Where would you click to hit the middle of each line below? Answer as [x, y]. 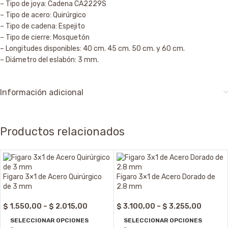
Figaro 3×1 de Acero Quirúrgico [52, 177]
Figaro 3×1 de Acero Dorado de [166, 177]
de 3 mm [18, 187]
